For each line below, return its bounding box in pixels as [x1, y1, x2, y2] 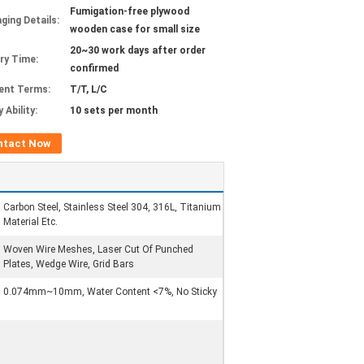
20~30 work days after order [70, 45, 206, 56]
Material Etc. [3, 216, 58, 227]
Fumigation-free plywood [70, 6, 189, 17]
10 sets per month [70, 105, 158, 116]
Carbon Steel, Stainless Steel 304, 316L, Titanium [3, 201, 221, 213]
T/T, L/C [70, 84, 107, 95]
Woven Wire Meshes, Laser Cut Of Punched [3, 244, 193, 255]
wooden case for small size [70, 24, 200, 35]
